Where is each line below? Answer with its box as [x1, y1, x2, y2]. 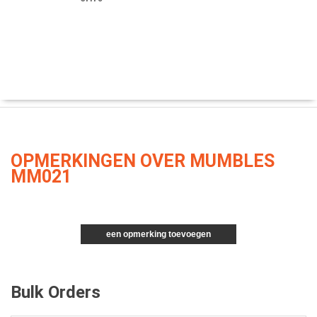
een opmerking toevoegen [106, 229, 211, 239]
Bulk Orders [11, 282, 100, 302]
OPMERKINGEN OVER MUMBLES [11, 151, 275, 171]
